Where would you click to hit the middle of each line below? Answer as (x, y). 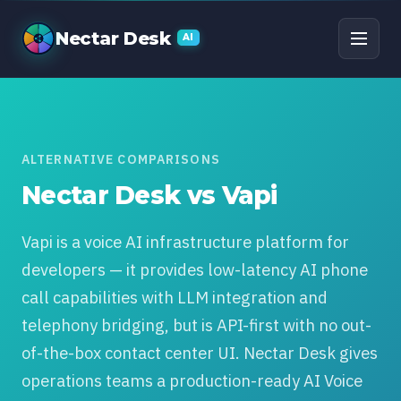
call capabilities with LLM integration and (175, 297)
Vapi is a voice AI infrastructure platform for (185, 242)
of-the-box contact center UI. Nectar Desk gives (200, 353)
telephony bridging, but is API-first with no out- (196, 325)
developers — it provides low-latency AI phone (195, 269)
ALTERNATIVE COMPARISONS (121, 159)
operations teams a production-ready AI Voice (192, 380)
